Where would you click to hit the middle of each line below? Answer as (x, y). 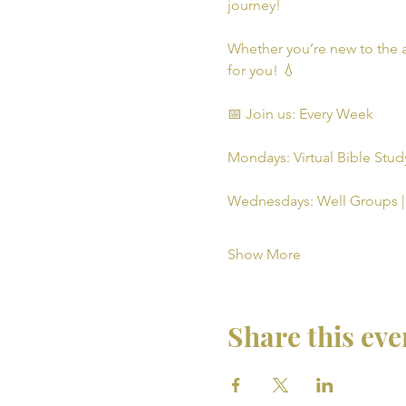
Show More (264, 254)
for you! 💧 (261, 70)
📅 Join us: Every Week (300, 114)
